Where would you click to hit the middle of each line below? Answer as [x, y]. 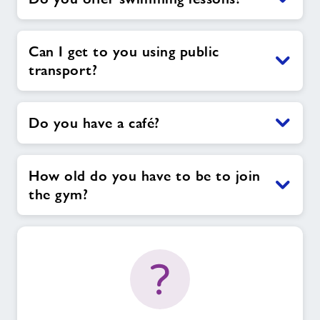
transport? [63, 70]
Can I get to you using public [124, 52]
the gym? [58, 195]
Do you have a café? [94, 123]
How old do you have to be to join [145, 176]
